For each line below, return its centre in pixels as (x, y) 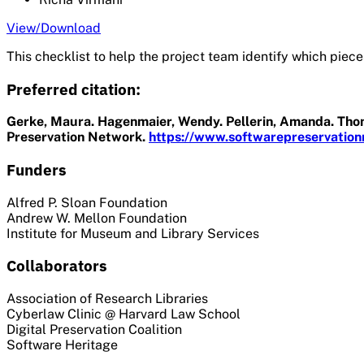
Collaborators (57, 266)
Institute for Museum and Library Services (133, 233)
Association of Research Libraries (107, 299)
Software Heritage (62, 345)
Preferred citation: (74, 89)
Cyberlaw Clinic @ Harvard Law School (123, 314)
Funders (37, 169)
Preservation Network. (78, 137)
